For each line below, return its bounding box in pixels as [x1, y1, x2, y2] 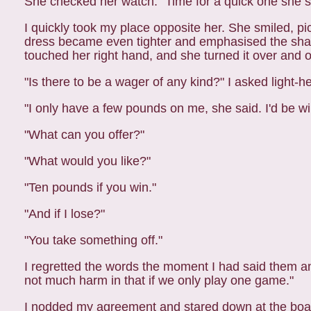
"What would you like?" [24, 154, 151, 168]
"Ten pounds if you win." [24, 180, 156, 194]
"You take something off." [24, 233, 162, 247]
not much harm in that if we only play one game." [24, 274, 294, 287]
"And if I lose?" [24, 207, 105, 221]
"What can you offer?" [24, 128, 144, 142]
